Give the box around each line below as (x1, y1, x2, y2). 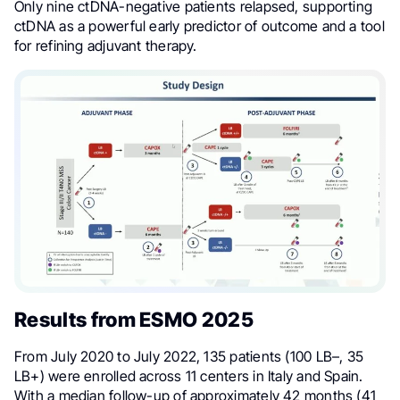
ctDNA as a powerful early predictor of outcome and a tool (14, 17, 385, 36)
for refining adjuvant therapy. (14, 37, 197, 55)
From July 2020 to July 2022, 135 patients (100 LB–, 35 (14, 346, 364, 365)
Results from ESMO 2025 (14, 306, 254, 331)
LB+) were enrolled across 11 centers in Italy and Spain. (14, 366, 363, 385)
